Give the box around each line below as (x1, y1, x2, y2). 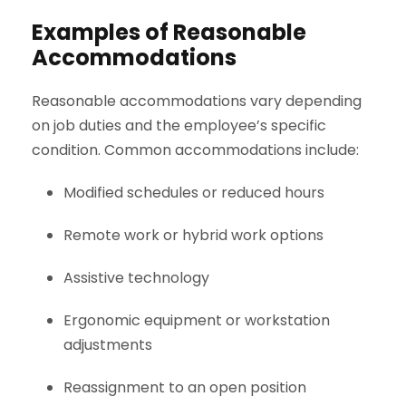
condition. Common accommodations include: (32, 140, 359, 161)
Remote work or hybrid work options (63, 225, 324, 246)
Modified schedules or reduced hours (63, 182, 324, 204)
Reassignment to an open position (63, 377, 306, 399)
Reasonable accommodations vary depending (32, 91, 362, 112)
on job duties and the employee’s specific (32, 115, 326, 137)
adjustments (63, 334, 152, 356)
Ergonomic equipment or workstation (63, 310, 330, 332)
